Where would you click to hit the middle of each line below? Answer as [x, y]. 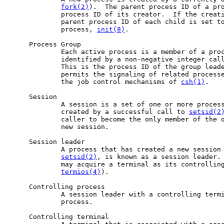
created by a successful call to [99, 111]
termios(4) [81, 171]
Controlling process [57, 186]
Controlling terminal [59, 216]
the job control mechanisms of [95, 81]
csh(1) [193, 81]
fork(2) [75, 6]
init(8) [111, 29]
